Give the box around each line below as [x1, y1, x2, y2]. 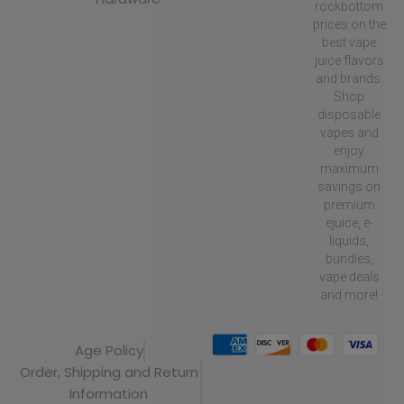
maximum [319, 161, 379, 176]
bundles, [325, 252, 373, 266]
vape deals [318, 270, 380, 284]
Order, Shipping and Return [19, 363, 198, 381]
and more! [320, 288, 379, 302]
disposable [317, 107, 381, 122]
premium [323, 197, 375, 212]
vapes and [319, 125, 379, 140]
